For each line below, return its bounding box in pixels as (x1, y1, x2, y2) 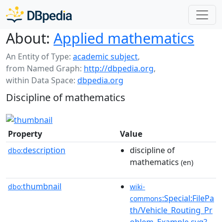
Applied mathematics (54, 28, 194, 48)
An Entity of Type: (6, 51, 73, 62)
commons (130, 193, 162, 203)
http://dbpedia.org (84, 63, 154, 74)
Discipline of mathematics (6, 91, 125, 104)
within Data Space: (6, 75, 77, 86)
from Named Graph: (6, 63, 84, 74)
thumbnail (23, 180, 61, 192)
